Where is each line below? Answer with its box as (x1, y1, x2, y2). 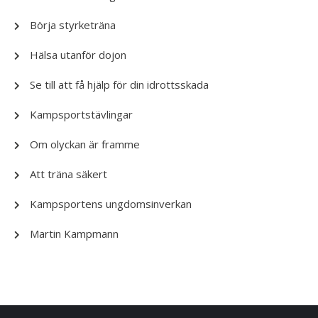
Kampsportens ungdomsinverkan (30, 197, 192, 211)
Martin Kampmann (30, 226, 119, 241)
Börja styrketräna (30, 18, 116, 32)
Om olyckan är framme (30, 137, 140, 151)
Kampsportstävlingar (30, 107, 133, 121)
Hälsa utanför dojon (30, 48, 126, 62)
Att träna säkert (30, 167, 107, 181)
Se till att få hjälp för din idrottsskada (30, 77, 209, 92)
